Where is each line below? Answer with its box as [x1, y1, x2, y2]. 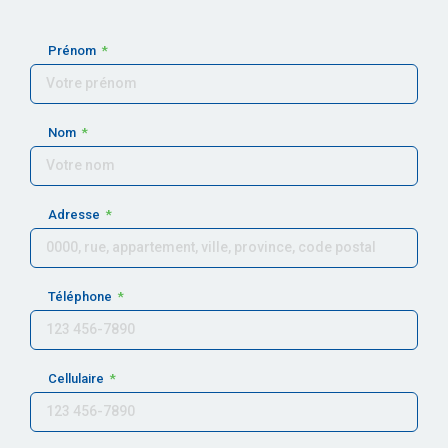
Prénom [48, 42, 99, 58]
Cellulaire [48, 370, 107, 386]
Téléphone [48, 288, 115, 304]
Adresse [48, 206, 103, 222]
